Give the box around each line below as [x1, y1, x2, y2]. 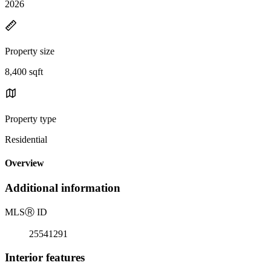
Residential [5, 134, 47, 145]
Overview [5, 158, 44, 169]
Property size [5, 45, 54, 56]
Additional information [5, 181, 120, 195]
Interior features [5, 250, 85, 264]
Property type [5, 113, 56, 124]
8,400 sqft [5, 66, 43, 77]
